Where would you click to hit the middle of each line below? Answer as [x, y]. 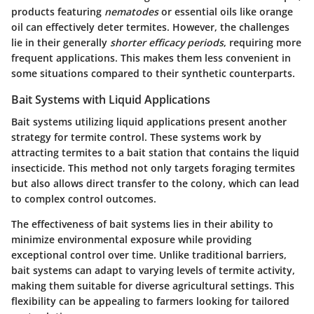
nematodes [131, 11]
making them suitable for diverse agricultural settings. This [153, 285]
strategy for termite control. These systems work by [136, 137]
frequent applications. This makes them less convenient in [151, 57]
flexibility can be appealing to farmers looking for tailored [150, 301]
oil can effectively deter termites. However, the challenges [150, 27]
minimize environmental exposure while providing [131, 239]
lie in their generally [61, 42]
